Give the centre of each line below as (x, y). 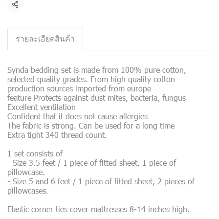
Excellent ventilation (42, 107)
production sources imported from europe (79, 88)
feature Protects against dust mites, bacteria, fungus (97, 98)
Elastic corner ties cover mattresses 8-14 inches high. (99, 209)
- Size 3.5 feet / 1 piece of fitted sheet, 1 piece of (92, 163)
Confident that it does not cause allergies (77, 116)
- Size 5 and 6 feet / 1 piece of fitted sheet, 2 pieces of (101, 181)
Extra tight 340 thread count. (57, 135)
